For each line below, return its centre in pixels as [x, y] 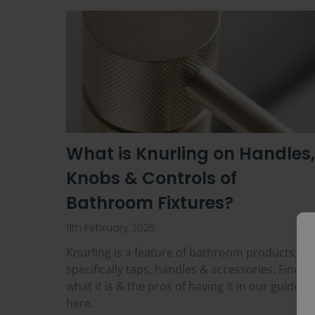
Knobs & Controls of [152, 179]
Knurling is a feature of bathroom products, [182, 253]
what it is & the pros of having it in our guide [183, 287]
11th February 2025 [111, 228]
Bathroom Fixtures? [150, 203]
